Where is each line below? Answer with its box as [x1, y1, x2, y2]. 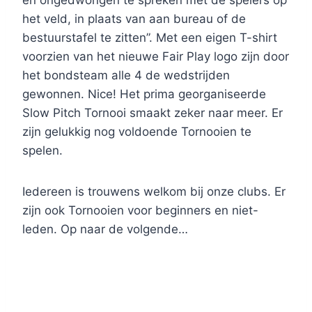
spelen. [22, 143, 63, 158]
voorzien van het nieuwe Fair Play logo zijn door [22, 49, 289, 64]
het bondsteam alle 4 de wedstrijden [22, 68, 230, 83]
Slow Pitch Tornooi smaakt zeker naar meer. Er [22, 106, 283, 120]
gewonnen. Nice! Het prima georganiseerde [22, 87, 266, 102]
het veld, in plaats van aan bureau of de [22, 12, 246, 26]
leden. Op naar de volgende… [22, 222, 188, 237]
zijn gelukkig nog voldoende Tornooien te [22, 125, 251, 139]
